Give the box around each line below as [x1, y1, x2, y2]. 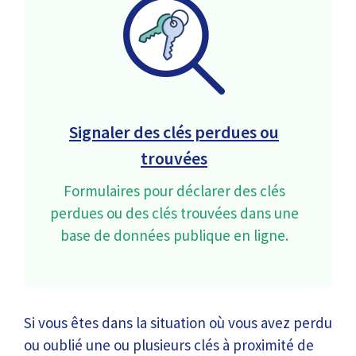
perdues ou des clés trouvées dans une [49, 203, 299, 222]
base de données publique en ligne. [60, 226, 288, 245]
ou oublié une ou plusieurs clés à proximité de [24, 335, 314, 354]
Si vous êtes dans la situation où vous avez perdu [24, 313, 332, 332]
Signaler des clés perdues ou [69, 121, 279, 143]
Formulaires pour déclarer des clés [63, 181, 285, 200]
